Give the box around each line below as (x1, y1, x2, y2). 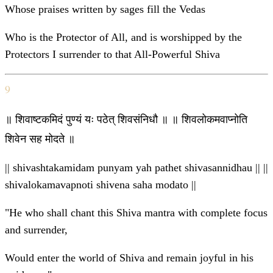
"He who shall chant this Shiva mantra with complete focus (5, 207, 268, 219)
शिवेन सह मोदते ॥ (5, 131, 75, 146)
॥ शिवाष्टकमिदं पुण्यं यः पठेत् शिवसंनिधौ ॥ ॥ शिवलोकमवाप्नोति (5, 112, 247, 127)
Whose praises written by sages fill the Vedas (5, 3, 205, 16)
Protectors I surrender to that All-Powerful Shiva (5, 48, 220, 61)
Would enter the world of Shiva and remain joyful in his (5, 252, 253, 264)
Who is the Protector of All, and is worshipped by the (5, 31, 242, 44)
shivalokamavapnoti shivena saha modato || (5, 179, 196, 191)
